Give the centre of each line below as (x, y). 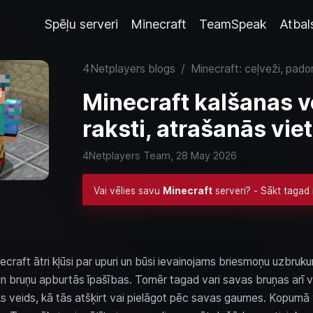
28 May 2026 (206, 155)
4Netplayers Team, (129, 155)
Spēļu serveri (82, 24)
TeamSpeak (233, 24)
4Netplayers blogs (129, 69)
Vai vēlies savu (128, 191)
